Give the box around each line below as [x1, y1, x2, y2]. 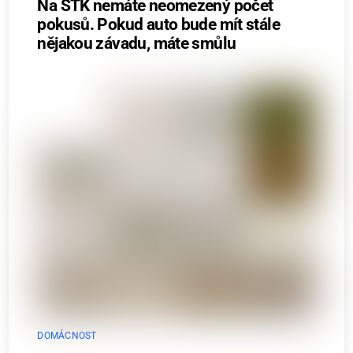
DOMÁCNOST [37, 330, 97, 342]
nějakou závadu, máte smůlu [37, 34, 236, 54]
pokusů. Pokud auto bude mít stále [37, 15, 280, 35]
